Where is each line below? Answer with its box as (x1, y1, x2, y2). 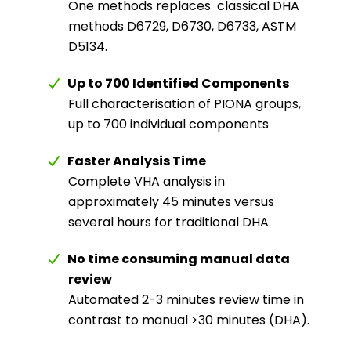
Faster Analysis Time (67, 151, 206, 170)
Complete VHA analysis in (67, 172, 225, 190)
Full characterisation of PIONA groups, (67, 94, 301, 113)
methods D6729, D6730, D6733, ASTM (67, 16, 296, 35)
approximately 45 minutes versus (67, 192, 274, 211)
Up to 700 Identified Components (67, 74, 289, 92)
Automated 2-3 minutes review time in (67, 290, 304, 309)
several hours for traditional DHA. (67, 212, 271, 231)
